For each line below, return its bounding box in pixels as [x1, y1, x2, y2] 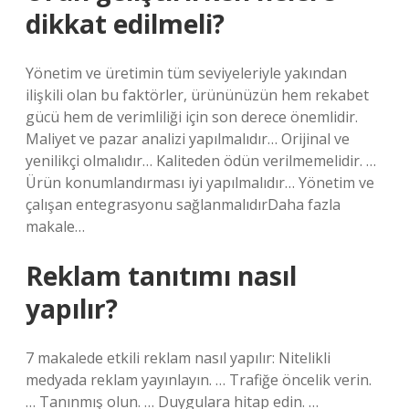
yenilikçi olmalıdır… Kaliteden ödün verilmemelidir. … [26, 151, 376, 171]
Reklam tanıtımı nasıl [26, 258, 297, 293]
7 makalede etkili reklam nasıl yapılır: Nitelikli [26, 348, 330, 368]
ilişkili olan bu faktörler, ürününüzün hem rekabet [26, 85, 369, 105]
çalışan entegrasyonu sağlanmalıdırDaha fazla [26, 194, 341, 215]
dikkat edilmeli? [26, 6, 225, 41]
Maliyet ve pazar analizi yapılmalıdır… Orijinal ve [26, 129, 350, 149]
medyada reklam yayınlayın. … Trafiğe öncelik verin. [26, 370, 372, 390]
